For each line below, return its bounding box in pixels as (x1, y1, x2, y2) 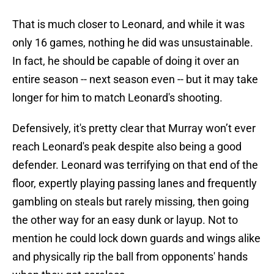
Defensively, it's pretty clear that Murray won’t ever (12, 122, 256, 135)
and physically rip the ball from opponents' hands (12, 250, 248, 264)
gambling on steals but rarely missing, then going (12, 195, 249, 209)
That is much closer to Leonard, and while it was (12, 18, 245, 31)
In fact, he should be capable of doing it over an (12, 54, 239, 68)
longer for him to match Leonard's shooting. (12, 91, 223, 105)
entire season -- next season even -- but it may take (12, 73, 258, 86)
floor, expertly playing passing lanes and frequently (12, 177, 257, 190)
